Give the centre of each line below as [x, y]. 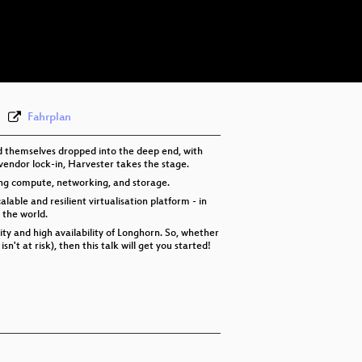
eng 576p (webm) [259, 37]
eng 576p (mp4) [255, 13]
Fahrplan [49, 117]
